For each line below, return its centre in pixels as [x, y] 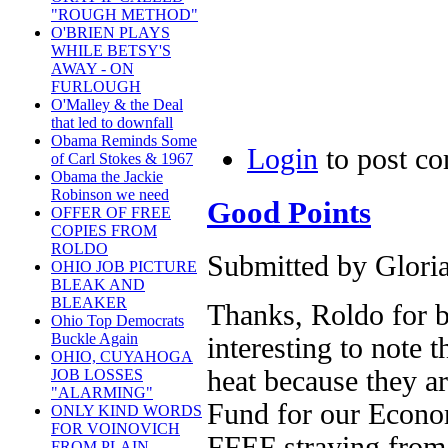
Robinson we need [110, 195]
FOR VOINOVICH [115, 429]
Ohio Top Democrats [117, 321]
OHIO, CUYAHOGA [122, 357]
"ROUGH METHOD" [124, 15]
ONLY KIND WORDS [126, 411]
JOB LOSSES [97, 375]
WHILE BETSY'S [111, 51]
